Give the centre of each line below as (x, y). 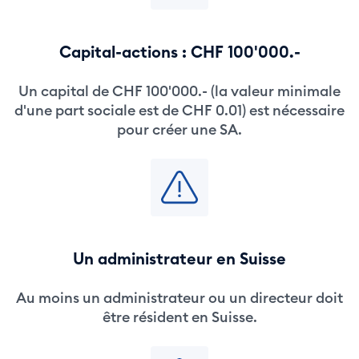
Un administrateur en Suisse (179, 258)
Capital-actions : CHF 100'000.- (179, 52)
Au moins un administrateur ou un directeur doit (179, 298)
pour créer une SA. (179, 129)
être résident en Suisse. (179, 317)
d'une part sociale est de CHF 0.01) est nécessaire (179, 110)
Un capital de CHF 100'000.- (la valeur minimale (179, 91)
